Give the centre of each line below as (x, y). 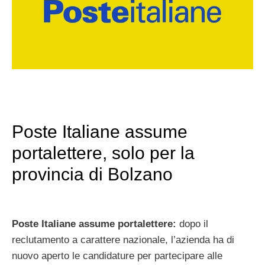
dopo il (192, 224)
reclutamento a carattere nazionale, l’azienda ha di (123, 240)
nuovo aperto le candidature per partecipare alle (117, 256)
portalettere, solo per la (103, 153)
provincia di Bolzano (95, 174)
